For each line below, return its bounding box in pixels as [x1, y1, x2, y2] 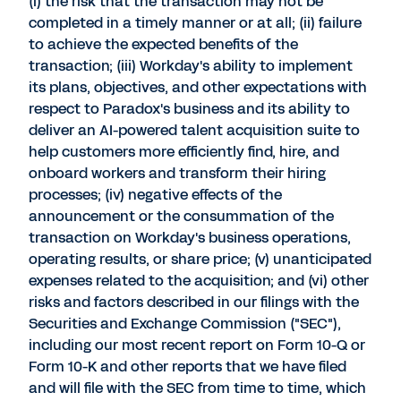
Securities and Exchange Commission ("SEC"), [29, 313, 341, 334]
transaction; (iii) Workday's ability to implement [29, 55, 353, 76]
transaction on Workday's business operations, [29, 227, 351, 248]
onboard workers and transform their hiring [29, 163, 326, 183]
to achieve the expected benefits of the [29, 34, 298, 55]
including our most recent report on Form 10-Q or [29, 335, 365, 355]
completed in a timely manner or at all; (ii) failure [29, 13, 362, 33]
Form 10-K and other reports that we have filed [29, 356, 346, 377]
